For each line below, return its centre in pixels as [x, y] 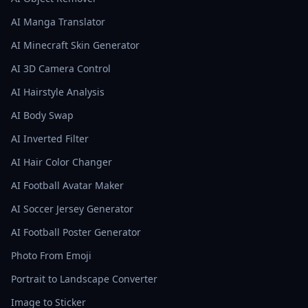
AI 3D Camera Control [61, 68]
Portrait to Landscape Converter [84, 278]
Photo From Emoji [51, 255]
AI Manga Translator [58, 21]
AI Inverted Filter [50, 138]
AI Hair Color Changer [62, 162]
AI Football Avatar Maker [67, 185]
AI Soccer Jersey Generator [72, 208]
